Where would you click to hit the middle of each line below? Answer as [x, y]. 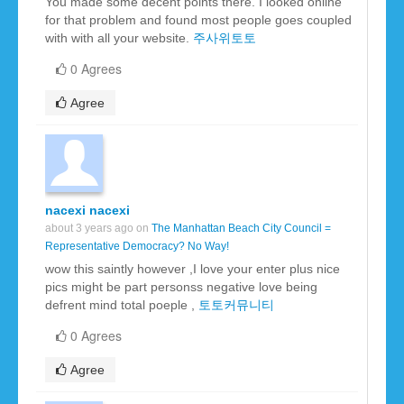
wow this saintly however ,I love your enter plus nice [193, 269]
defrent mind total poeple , [122, 305]
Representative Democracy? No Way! [137, 247]
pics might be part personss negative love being [181, 287]
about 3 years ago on [98, 229]
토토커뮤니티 [236, 305]
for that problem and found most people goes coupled [198, 20]
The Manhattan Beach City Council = [241, 229]
